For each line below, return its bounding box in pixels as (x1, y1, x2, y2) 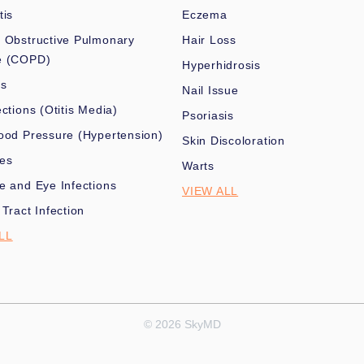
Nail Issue (182, 84, 239, 97)
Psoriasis (182, 109, 234, 122)
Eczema (182, 8, 227, 21)
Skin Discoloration (182, 134, 285, 147)
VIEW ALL (182, 184, 239, 197)
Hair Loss (182, 33, 236, 46)
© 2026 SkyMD (143, 318, 221, 331)
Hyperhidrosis (182, 58, 262, 71)
